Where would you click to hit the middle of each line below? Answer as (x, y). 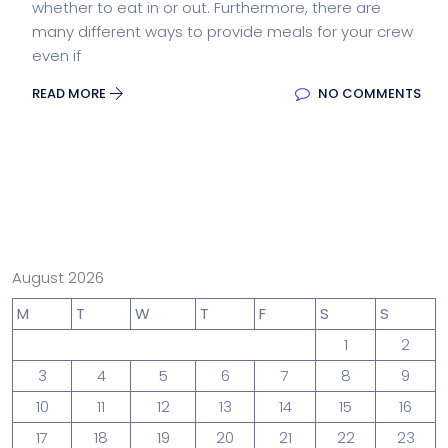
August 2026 (58, 278)
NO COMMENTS (368, 94)
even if (56, 56)
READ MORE (70, 94)
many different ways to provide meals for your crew (222, 32)
